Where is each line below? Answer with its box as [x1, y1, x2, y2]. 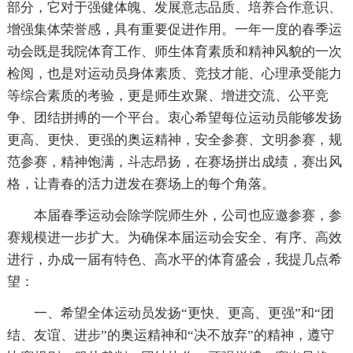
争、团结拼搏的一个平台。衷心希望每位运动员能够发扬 [6, 110, 342, 125]
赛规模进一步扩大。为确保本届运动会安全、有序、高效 [6, 229, 342, 245]
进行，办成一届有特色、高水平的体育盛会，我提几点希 [6, 251, 342, 267]
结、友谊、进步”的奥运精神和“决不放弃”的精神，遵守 [6, 327, 334, 343]
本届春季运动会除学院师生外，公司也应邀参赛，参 [33, 207, 342, 223]
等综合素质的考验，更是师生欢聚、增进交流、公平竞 [6, 87, 329, 103]
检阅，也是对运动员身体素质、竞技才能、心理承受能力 [6, 65, 342, 81]
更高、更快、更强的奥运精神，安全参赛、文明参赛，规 [6, 132, 342, 147]
